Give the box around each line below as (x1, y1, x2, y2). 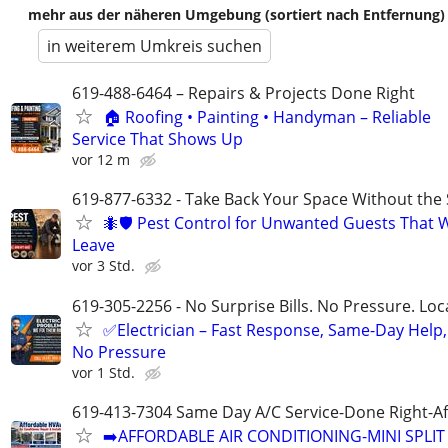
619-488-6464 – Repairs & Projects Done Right (72, 82, 415, 105)
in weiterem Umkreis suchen (47, 35, 262, 58)
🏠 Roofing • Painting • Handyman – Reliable (103, 106, 431, 129)
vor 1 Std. (72, 362, 135, 382)
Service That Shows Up (72, 128, 243, 151)
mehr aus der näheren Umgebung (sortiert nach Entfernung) (28, 5, 445, 25)
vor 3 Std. (72, 256, 135, 276)
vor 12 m (72, 150, 130, 170)
